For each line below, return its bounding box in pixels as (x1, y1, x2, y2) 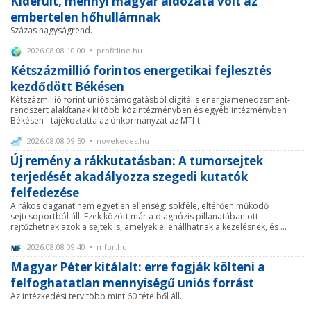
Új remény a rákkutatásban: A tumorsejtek (10, 152, 263, 169)
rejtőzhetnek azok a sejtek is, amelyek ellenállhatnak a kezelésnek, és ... (10, 220, 287, 233)
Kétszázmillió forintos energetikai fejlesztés (10, 62, 271, 78)
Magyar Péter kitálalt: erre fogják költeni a (10, 258, 265, 275)
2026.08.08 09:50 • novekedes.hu (25, 135, 149, 146)
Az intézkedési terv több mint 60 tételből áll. (10, 289, 182, 302)
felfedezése (10, 184, 79, 201)
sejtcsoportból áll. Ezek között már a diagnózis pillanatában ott (10, 210, 258, 222)
